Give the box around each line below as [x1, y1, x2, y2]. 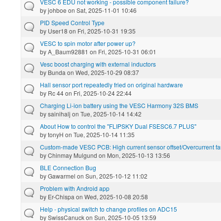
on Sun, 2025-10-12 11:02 [75, 171, 147, 180]
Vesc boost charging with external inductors [40, 59, 156, 68]
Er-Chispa [48, 192, 74, 201]
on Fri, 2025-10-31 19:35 [68, 26, 136, 35]
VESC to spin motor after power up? [40, 38, 136, 47]
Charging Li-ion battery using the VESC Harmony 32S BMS [40, 101, 198, 110]
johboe [48, 5, 67, 14]
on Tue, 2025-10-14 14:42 [71, 109, 142, 118]
